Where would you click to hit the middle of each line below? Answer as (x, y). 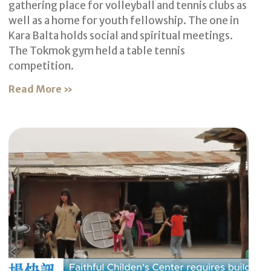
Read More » (41, 89)
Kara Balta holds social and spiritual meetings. (121, 36)
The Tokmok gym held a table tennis (97, 51)
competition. (41, 66)
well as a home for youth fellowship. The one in (124, 21)
